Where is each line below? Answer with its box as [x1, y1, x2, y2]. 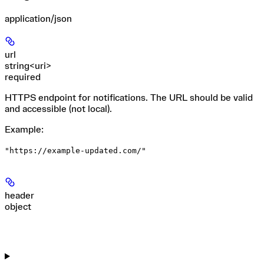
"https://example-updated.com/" [5, 146, 146, 156]
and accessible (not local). [5, 104, 112, 114]
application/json [5, 14, 72, 24]
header [5, 191, 34, 201]
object [5, 202, 31, 212]
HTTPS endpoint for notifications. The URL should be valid [5, 93, 253, 103]
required [5, 72, 41, 82]
